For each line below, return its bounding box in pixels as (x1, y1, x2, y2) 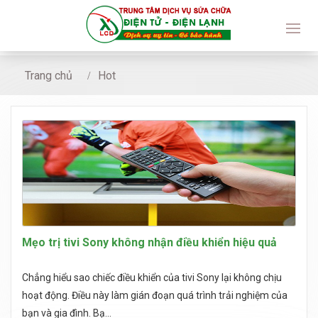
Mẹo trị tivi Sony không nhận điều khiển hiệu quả (22, 236, 277, 249)
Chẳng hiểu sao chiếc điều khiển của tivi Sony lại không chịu (22, 272, 282, 283)
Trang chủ (25, 69, 72, 82)
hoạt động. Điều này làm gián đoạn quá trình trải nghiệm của (22, 290, 287, 301)
